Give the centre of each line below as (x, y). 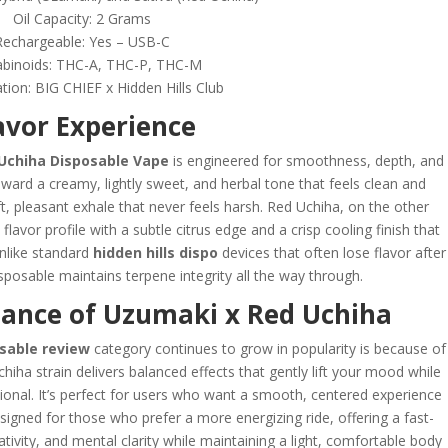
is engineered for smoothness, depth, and (306, 160)
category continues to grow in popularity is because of (267, 348)
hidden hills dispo (155, 252)
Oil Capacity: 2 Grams (82, 18)
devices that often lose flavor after (331, 252)
